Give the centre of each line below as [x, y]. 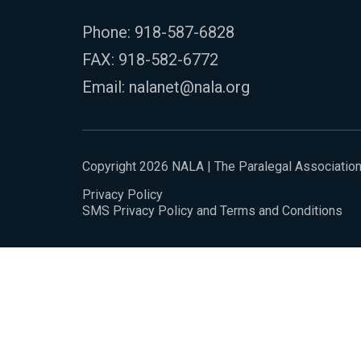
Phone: [108, 32]
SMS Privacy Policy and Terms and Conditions [212, 210]
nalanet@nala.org [189, 87]
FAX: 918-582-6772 [150, 59]
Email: [106, 87]
